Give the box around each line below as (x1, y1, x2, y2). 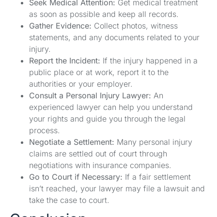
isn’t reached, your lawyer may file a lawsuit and (29, 183, 205, 193)
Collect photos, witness (92, 20, 178, 31)
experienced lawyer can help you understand (29, 102, 193, 112)
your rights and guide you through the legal (29, 113, 186, 124)
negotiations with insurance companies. (29, 160, 171, 170)
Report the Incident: (29, 55, 100, 65)
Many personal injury (114, 137, 192, 147)
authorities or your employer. (29, 78, 133, 89)
